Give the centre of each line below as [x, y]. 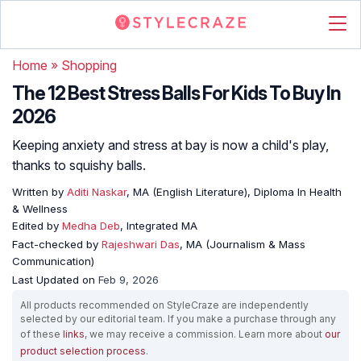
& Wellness [40, 209]
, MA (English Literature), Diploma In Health [234, 192]
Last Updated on [55, 280]
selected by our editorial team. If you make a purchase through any [178, 319]
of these [41, 334]
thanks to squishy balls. [79, 165]
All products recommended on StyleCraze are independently [164, 305]
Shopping [89, 65]
